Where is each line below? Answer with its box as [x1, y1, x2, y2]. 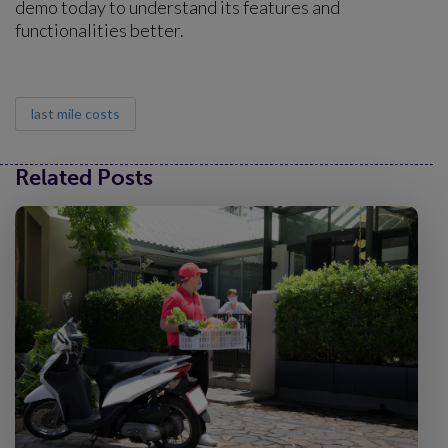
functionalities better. [15, 18, 184, 41]
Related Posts [15, 164, 153, 190]
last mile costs [31, 104, 120, 122]
